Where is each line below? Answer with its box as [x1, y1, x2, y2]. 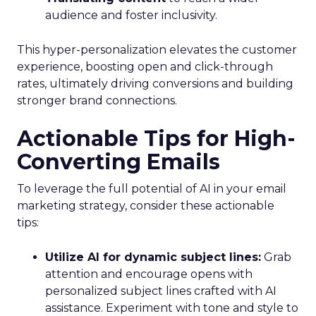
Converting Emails [17, 149, 220, 175]
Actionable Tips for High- [17, 126, 296, 152]
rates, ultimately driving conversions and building [17, 77, 293, 90]
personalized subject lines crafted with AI [45, 284, 276, 298]
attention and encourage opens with [45, 267, 253, 281]
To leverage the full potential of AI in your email [17, 182, 286, 195]
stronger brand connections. [17, 94, 177, 107]
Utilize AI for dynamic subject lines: [45, 250, 261, 264]
